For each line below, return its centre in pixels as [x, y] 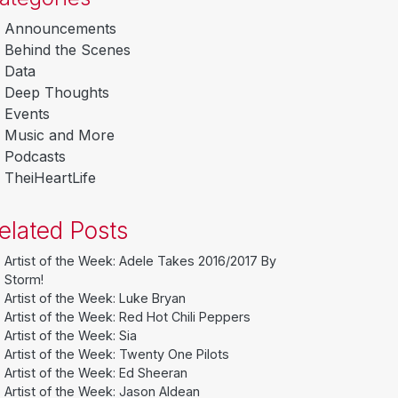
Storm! [24, 279]
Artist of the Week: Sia [71, 335]
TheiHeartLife [50, 177]
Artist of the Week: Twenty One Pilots [117, 354]
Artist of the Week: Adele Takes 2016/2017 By [140, 260]
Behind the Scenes [68, 49]
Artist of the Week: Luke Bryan [95, 298]
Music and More [60, 135]
